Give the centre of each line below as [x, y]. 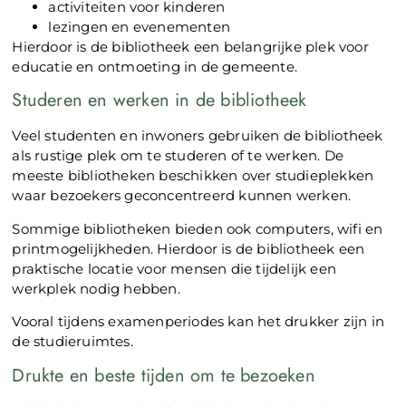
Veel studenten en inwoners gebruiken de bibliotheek [198, 136]
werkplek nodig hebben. [96, 288]
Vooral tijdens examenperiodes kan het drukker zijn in [198, 322]
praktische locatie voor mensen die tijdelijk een [174, 268]
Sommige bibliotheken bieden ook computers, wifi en [198, 228]
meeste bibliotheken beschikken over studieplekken [193, 176]
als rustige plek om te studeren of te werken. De [178, 156]
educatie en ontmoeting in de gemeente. [155, 67]
